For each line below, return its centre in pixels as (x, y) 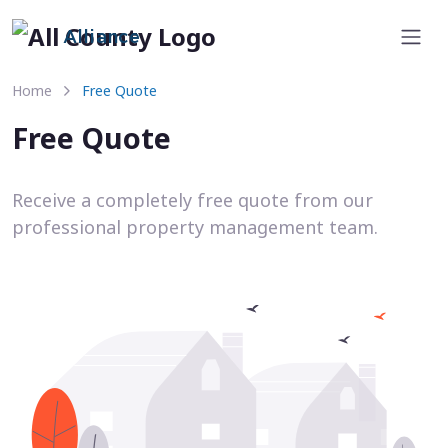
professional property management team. (195, 227)
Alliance (102, 38)
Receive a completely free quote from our (192, 200)
